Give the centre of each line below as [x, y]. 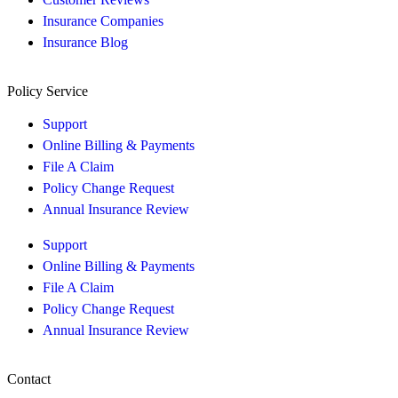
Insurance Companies [103, 21]
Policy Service [48, 91]
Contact [29, 379]
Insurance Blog [85, 42]
